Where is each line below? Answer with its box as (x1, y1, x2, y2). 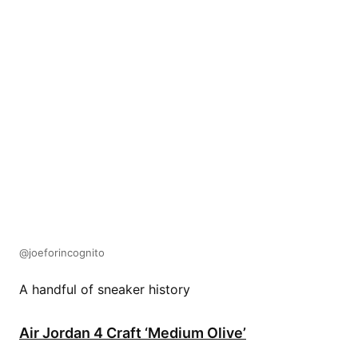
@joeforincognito (19, 245, 105, 259)
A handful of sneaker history (19, 280, 190, 297)
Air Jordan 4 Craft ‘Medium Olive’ (19, 324, 246, 341)
